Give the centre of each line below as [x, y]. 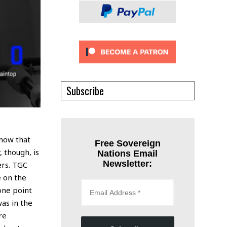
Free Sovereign [127, 144]
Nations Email [128, 154]
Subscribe [85, 91]
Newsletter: [128, 164]
